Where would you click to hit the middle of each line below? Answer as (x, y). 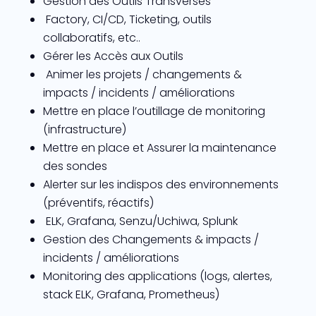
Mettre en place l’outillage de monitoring (154, 111)
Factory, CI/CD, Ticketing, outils (127, 19)
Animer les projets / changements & (142, 74)
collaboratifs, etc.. (91, 37)
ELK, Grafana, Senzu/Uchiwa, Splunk (140, 221)
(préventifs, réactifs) (98, 202)
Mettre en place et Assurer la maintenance (159, 147)
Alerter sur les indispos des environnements (160, 184)
